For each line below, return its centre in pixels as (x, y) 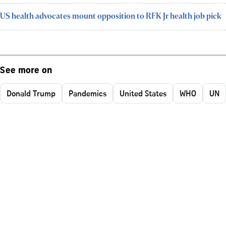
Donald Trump (31, 93)
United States (143, 93)
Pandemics (88, 93)
